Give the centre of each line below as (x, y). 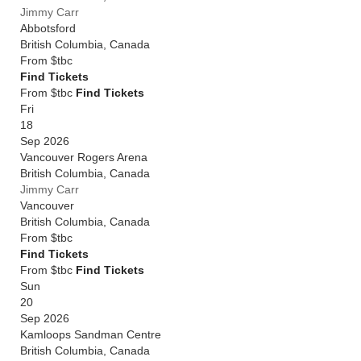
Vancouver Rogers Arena (84, 157)
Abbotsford (48, 28)
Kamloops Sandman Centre (91, 334)
